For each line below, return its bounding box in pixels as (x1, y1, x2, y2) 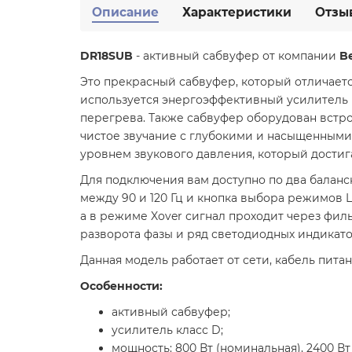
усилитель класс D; (112, 322, 223, 337)
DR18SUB (80, 48, 136, 63)
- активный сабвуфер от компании (136, 48, 339, 63)
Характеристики (182, 4, 291, 20)
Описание (92, 4, 159, 20)
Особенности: (80, 278, 163, 293)
